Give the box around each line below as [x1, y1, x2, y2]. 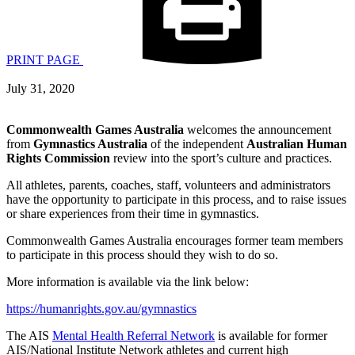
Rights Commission [6, 151, 110, 165]
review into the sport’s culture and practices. [110, 151, 332, 165]
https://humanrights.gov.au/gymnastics [6, 301, 197, 315]
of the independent [147, 136, 246, 151]
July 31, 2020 [6, 81, 74, 95]
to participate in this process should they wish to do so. [6, 247, 278, 261]
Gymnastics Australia [33, 136, 147, 151]
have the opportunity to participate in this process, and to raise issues [6, 192, 346, 206]
